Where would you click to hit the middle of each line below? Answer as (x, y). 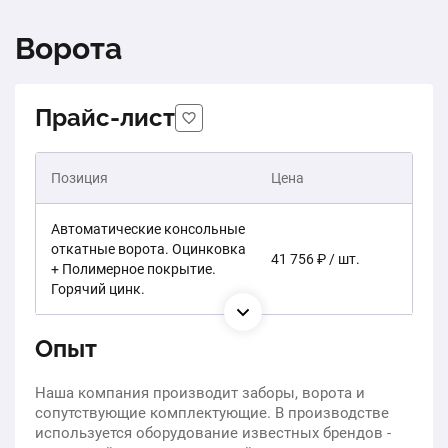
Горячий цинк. (98, 289)
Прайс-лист (105, 117)
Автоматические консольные (148, 229)
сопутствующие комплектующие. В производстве (212, 413)
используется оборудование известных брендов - (213, 433)
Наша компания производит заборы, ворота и (200, 393)
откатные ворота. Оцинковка (148, 249)
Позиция (79, 178)
